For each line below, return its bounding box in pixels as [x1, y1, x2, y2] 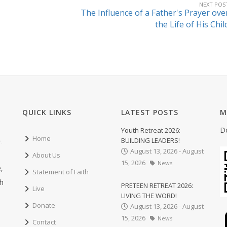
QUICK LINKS [22, 107, 71, 117]
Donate [32, 200, 55, 210]
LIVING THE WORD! [121, 191, 177, 200]
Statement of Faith [32, 167, 89, 176]
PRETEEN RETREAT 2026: [121, 180, 193, 190]
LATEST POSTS [121, 107, 178, 117]
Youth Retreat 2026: [121, 125, 180, 135]
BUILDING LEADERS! [121, 135, 180, 145]
